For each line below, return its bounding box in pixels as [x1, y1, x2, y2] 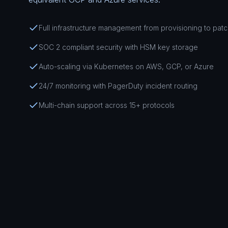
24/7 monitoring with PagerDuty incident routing [39, 81, 197, 90]
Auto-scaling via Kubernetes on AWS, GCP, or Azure [39, 62, 214, 71]
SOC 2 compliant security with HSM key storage [39, 43, 198, 51]
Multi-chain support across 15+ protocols [39, 101, 175, 109]
